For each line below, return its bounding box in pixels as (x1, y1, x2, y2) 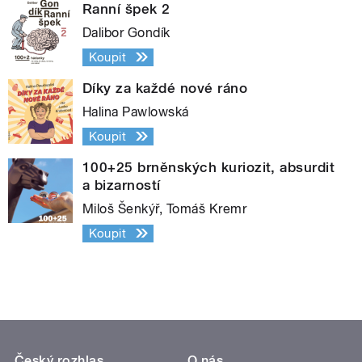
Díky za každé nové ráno (82, 79, 248, 96)
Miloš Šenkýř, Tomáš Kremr (82, 200, 246, 217)
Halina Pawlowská (82, 103, 189, 120)
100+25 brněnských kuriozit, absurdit (82, 158, 335, 175)
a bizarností (82, 176, 161, 193)
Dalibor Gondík (82, 24, 170, 40)
